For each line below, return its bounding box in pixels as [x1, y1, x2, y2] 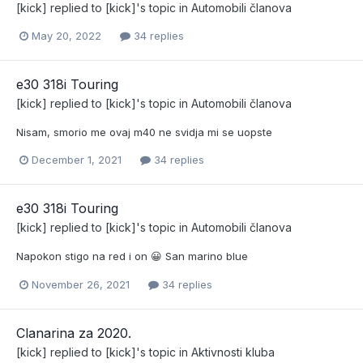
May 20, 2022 [32, 29, 101, 43]
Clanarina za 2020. [16, 324, 131, 341]
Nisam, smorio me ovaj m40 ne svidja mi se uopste [16, 126, 272, 139]
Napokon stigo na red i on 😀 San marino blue [16, 250, 248, 263]
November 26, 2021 [32, 277, 130, 291]
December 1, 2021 [32, 153, 122, 167]
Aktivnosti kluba [191, 344, 275, 359]
